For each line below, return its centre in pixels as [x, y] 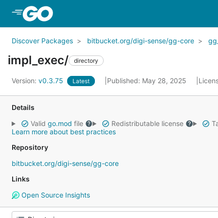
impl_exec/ [38, 60]
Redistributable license [147, 123]
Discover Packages [42, 41]
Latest [81, 81]
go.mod [60, 123]
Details [23, 107]
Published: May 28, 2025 [148, 81]
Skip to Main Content [94, 13]
